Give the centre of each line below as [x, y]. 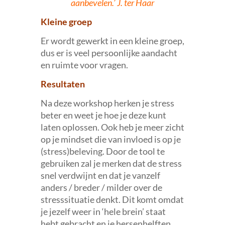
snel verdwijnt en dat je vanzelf [100, 175]
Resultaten [63, 84]
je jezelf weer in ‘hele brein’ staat [103, 211]
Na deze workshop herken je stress [107, 103]
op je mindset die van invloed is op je [110, 139]
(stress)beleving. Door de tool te [102, 151]
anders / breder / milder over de [101, 187]
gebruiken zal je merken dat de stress [111, 163]
